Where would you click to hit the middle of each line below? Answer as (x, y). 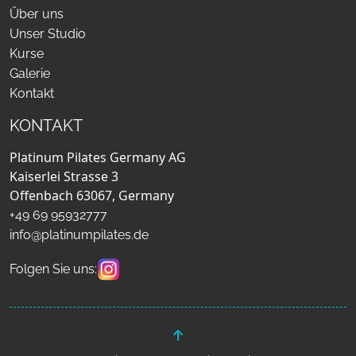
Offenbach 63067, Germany (92, 195)
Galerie (30, 74)
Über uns (37, 14)
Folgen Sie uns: (53, 269)
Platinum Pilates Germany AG (98, 157)
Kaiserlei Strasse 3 (64, 176)
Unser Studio (48, 34)
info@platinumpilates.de (79, 235)
